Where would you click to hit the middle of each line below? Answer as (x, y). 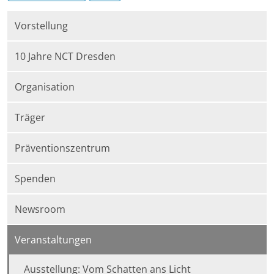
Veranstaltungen (53, 240)
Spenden (35, 179)
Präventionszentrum (62, 148)
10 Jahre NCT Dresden (65, 57)
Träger (30, 118)
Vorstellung (41, 26)
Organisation (45, 87)
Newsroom (40, 209)
